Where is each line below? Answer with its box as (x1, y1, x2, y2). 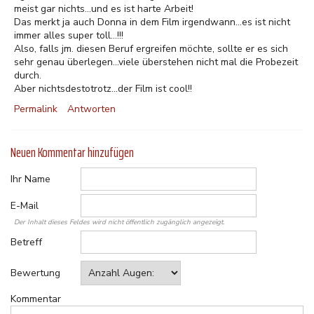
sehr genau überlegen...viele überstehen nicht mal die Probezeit (14, 55, 298, 69)
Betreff (11, 235, 42, 249)
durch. (14, 69, 41, 82)
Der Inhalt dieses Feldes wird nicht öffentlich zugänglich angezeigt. (14, 217, 224, 226)
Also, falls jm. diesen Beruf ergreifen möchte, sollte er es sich (14, 42, 288, 55)
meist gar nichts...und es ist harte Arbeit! (14, 2, 193, 15)
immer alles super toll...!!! (14, 29, 123, 42)
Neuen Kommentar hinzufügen (11, 142, 134, 163)
